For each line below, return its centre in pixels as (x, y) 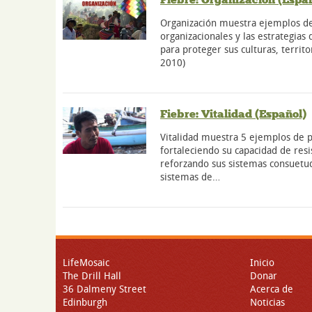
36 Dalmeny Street (104, 288)
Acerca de (272, 288)
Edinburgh (85, 302)
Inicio (262, 262)
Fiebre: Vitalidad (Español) (233, 114)
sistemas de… (190, 176)
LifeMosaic (86, 262)
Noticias (267, 302)
